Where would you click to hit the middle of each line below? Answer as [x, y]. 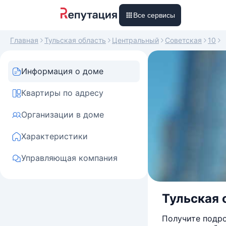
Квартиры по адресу [62, 93]
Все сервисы [154, 15]
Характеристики [54, 136]
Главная [24, 40]
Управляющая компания [69, 158]
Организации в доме [63, 115]
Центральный [135, 40]
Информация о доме [62, 71]
